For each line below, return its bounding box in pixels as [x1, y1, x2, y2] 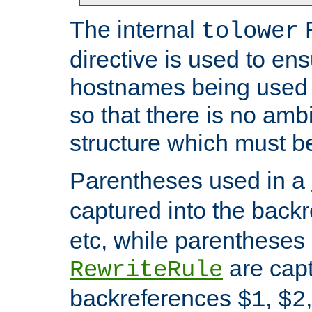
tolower [201, 17, 299, 45]
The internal [70, 15, 201, 42]
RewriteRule [70, 256, 223, 283]
